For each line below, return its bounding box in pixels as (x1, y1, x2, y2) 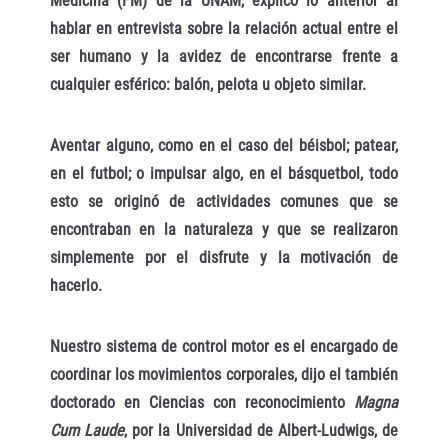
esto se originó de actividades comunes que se (50, 192, 398, 212)
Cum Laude (50, 420, 125, 440)
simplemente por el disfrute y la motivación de (50, 248, 398, 268)
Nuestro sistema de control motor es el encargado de (50, 336, 398, 356)
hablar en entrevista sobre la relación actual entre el (50, 19, 398, 39)
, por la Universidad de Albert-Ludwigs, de (124, 420, 399, 440)
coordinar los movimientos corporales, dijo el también (50, 364, 398, 384)
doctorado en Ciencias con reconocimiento (50, 392, 354, 412)
